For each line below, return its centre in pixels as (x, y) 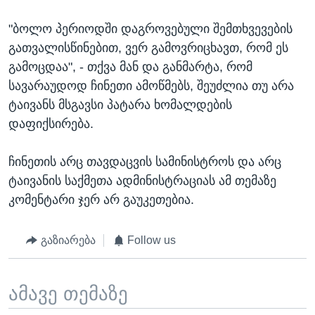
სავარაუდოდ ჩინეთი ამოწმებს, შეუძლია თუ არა (151, 86)
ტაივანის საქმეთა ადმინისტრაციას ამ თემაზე (142, 181)
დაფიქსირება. (51, 124)
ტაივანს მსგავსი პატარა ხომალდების (120, 105)
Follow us (152, 240)
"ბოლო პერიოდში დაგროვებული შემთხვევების (150, 29)
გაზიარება (68, 240)
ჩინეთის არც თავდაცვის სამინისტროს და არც (145, 162)
